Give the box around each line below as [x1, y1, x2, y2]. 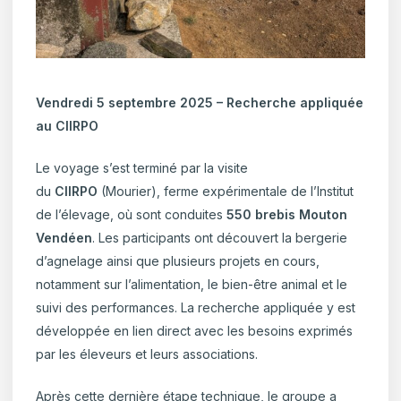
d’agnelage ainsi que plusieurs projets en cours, [36, 253, 320, 269]
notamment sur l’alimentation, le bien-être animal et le [36, 277, 348, 293]
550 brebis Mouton [226, 207, 348, 223]
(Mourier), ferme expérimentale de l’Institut [98, 183, 354, 200]
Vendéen [36, 230, 93, 246]
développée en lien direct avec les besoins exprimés [36, 323, 354, 339]
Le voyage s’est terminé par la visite [36, 160, 249, 176]
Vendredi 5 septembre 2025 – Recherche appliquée [36, 95, 364, 111]
